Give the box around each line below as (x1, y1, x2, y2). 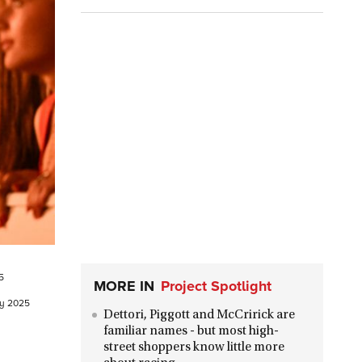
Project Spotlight (161, 276, 271, 297)
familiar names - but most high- (103, 325, 279, 338)
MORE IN (94, 276, 154, 297)
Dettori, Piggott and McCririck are (103, 309, 295, 322)
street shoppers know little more (103, 341, 284, 354)
